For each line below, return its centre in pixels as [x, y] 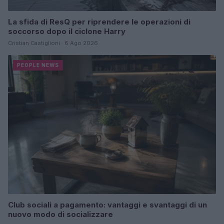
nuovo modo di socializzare [60, 214]
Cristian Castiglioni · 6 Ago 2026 [53, 43]
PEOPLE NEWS [38, 65]
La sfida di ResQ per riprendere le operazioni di [99, 22]
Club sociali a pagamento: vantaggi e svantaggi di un [107, 204]
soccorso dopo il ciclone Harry [67, 31]
